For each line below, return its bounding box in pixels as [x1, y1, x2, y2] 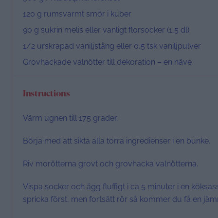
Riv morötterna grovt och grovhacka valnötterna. [23, 159, 198, 169]
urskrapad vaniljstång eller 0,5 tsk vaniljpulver [35, 41, 201, 51]
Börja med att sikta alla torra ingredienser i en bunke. [23, 136, 210, 146]
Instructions [23, 90, 70, 99]
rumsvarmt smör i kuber [42, 9, 131, 19]
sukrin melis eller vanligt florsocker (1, [39, 25, 174, 35]
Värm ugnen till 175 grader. [23, 113, 118, 123]
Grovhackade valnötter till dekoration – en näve [23, 57, 192, 67]
